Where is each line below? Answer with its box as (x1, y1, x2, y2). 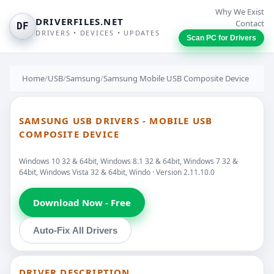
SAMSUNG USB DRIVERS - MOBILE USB (19, 114, 213, 127)
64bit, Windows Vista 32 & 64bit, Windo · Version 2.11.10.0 (19, 166, 215, 177)
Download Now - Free (33, 196, 131, 209)
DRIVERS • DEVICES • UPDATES (35, 28, 160, 37)
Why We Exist (215, 6, 264, 17)
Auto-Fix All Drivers (33, 224, 117, 235)
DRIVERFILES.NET (35, 15, 124, 28)
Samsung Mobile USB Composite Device (103, 73, 249, 84)
